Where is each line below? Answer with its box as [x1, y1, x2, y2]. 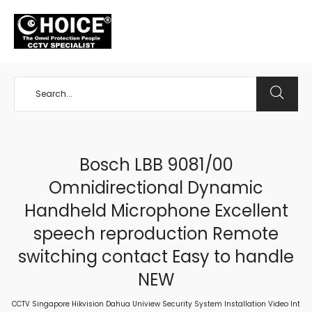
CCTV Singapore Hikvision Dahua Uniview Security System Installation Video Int [12, 299, 300, 309]
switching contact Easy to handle [18, 245, 294, 268]
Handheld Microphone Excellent [24, 199, 288, 222]
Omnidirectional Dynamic [49, 176, 263, 199]
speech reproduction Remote [33, 222, 279, 245]
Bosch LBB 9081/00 [79, 153, 233, 176]
